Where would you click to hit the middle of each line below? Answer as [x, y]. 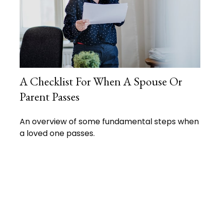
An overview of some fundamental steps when [109, 121]
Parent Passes [50, 96]
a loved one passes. [57, 133]
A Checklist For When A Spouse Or [101, 81]
